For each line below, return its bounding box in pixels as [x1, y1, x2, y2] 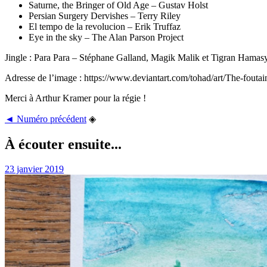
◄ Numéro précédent [5, 113, 86, 124]
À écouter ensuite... [5, 136, 122, 152]
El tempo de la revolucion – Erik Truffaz [29, 21, 181, 32]
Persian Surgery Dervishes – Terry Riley [29, 10, 181, 21]
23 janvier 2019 [5, 164, 64, 175]
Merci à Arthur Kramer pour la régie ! [5, 92, 146, 103]
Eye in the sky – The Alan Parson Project [29, 32, 184, 42]
